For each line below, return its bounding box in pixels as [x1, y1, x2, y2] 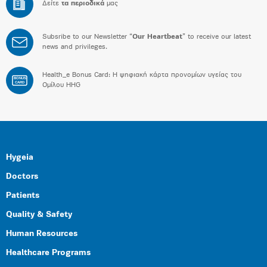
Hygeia [6, 153, 33, 162]
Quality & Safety [6, 210, 72, 219]
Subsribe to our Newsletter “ [42, 33, 132, 41]
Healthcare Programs [6, 249, 91, 257]
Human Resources [6, 229, 77, 238]
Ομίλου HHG [42, 82, 80, 89]
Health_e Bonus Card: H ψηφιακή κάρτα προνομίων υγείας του [42, 72, 241, 79]
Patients [6, 191, 39, 200]
